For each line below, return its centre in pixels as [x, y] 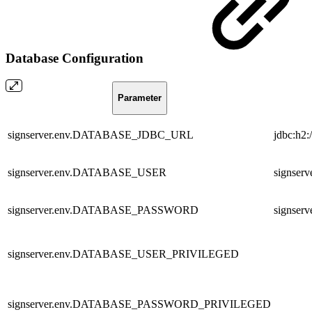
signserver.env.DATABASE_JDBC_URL [101, 134]
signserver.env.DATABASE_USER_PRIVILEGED [123, 253]
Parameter [139, 98]
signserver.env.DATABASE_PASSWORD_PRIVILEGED [139, 304]
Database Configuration [76, 58]
